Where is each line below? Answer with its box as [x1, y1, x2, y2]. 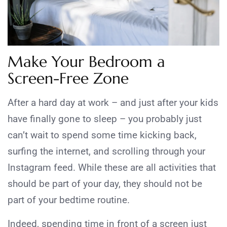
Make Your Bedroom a [8, 52, 165, 71]
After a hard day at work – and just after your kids [8, 97, 218, 109]
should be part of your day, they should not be [8, 178, 202, 190]
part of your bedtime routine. [8, 194, 132, 206]
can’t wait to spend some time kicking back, [8, 129, 197, 141]
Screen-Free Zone [8, 69, 129, 88]
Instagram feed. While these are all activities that [8, 162, 216, 174]
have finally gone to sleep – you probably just [8, 113, 202, 125]
